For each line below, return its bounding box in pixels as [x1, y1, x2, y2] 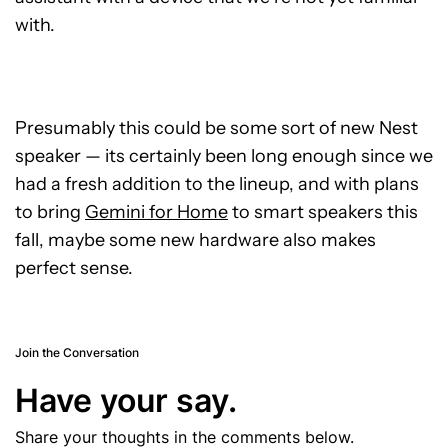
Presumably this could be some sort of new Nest [15, 117, 418, 140]
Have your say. [15, 381, 237, 421]
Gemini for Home [85, 201, 228, 224]
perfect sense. [15, 257, 133, 280]
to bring [15, 201, 85, 224]
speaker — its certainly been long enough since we [15, 145, 433, 168]
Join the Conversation [15, 345, 139, 361]
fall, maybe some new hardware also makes [15, 229, 376, 252]
